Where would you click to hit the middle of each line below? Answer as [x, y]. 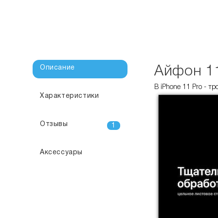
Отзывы [54, 124]
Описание [57, 68]
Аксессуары [61, 153]
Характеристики [70, 96]
